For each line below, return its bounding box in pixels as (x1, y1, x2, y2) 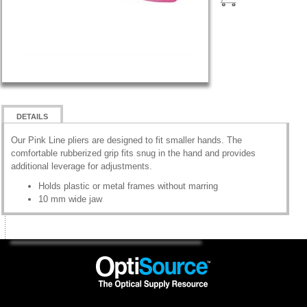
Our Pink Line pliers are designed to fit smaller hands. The (10, 135, 242, 145)
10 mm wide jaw (38, 194, 102, 204)
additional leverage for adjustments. (10, 161, 152, 171)
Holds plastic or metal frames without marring (38, 181, 218, 191)
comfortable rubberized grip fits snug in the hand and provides (10, 148, 256, 158)
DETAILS (16, 112, 48, 121)
